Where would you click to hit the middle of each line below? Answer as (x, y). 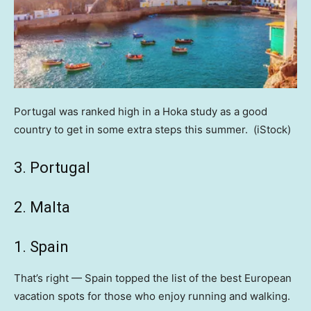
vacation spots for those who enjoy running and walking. (153, 296)
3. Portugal (52, 167)
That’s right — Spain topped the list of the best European (153, 278)
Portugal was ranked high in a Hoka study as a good (141, 111)
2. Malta (42, 207)
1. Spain (41, 246)
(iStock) (272, 129)
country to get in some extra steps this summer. (132, 129)
